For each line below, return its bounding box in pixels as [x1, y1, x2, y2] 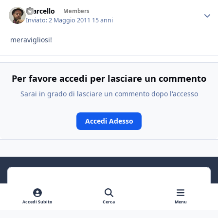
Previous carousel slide [91, 205, 166, 215]
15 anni [92, 16, 113, 24]
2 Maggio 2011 [49, 16, 92, 24]
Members [63, 7, 90, 15]
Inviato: [26, 16, 49, 24]
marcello [26, 6, 55, 16]
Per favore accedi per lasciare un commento [12, 73, 206, 85]
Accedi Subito [22, 199, 53, 205]
